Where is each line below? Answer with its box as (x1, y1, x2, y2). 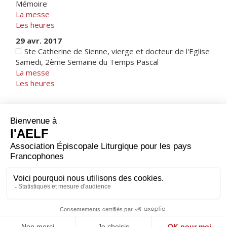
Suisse (53, 123, 77, 133)
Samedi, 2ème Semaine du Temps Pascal (16, 57, 159, 67)
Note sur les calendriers (101, 123, 174, 132)
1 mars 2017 (25, 107, 63, 117)
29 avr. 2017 (16, 35, 62, 46)
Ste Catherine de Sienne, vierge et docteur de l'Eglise (22, 46, 210, 56)
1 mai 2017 (168, 139, 202, 148)
